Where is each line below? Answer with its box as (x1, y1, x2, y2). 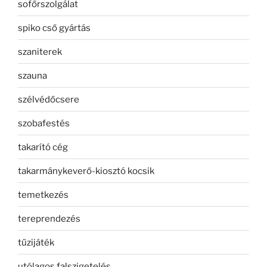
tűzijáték (18, 237, 54, 248)
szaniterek (18, 46, 62, 57)
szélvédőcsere (18, 94, 79, 105)
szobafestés (18, 117, 70, 129)
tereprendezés (18, 213, 80, 224)
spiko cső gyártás (18, 22, 91, 33)
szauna (18, 70, 47, 81)
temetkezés (18, 189, 69, 200)
